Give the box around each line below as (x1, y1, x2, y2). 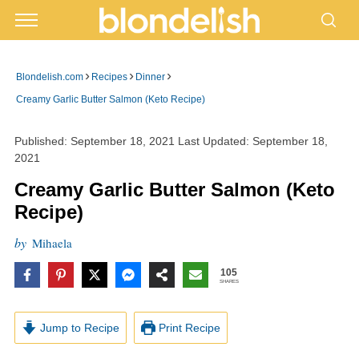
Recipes (91, 71, 127, 83)
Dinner (135, 71, 165, 83)
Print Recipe (155, 321, 221, 334)
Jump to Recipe (36, 321, 119, 334)
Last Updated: (174, 135, 252, 147)
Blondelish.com (15, 71, 83, 83)
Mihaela (31, 235, 72, 251)
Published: (14, 135, 71, 147)
